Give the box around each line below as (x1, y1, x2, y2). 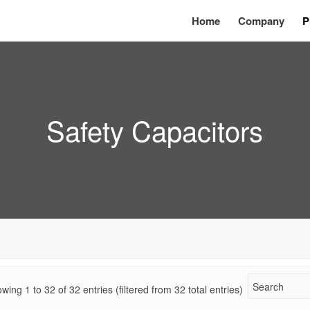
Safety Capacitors (46, 110, 264, 149)
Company (238, 13, 285, 28)
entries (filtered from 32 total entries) (80, 282, 244, 296)
